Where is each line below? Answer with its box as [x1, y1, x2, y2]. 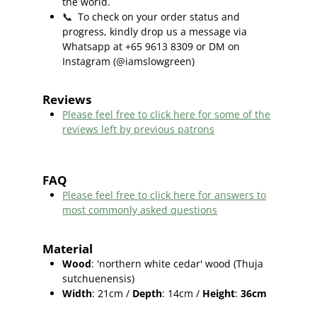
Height [202, 286, 236, 300]
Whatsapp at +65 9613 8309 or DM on [62, 39, 241, 53]
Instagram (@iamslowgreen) [62, 54, 195, 68]
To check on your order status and [72, 9, 241, 23]
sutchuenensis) [62, 271, 135, 285]
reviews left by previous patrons [62, 122, 215, 136]
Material [42, 240, 93, 257]
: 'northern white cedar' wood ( [91, 256, 237, 270]
